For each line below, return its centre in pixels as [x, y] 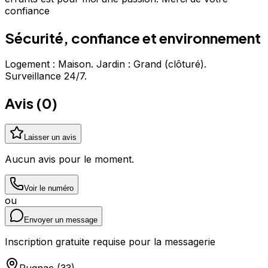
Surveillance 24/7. [46, 76]
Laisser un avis [50, 138]
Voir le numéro [49, 188]
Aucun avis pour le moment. [69, 159]
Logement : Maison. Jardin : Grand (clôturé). [106, 64]
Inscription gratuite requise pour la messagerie [110, 242]
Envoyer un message [61, 220]
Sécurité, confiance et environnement [133, 37]
